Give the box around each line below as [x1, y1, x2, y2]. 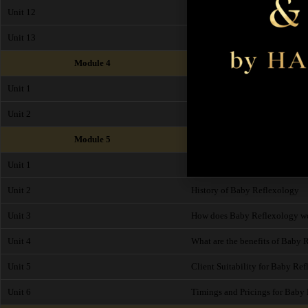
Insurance [191, 109, 227, 119]
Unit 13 [8, 32, 36, 43]
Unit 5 [8, 261, 31, 272]
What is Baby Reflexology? [191, 159, 294, 170]
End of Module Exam [191, 32, 271, 43]
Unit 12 [8, 7, 36, 17]
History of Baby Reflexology [191, 185, 299, 195]
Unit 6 [8, 287, 31, 297]
